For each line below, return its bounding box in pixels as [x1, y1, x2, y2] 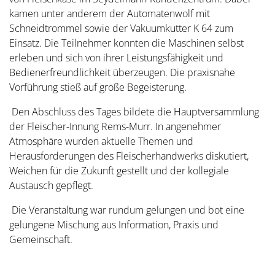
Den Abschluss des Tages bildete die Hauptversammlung [9, 104, 259, 118]
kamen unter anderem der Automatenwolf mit [9, 6, 210, 20]
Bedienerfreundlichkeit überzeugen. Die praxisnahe [9, 65, 235, 79]
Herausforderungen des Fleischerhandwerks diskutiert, [9, 149, 249, 163]
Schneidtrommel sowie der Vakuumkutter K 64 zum [9, 21, 233, 35]
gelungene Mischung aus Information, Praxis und [9, 217, 219, 231]
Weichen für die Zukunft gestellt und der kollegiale [9, 163, 229, 177]
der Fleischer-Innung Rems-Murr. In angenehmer [9, 119, 221, 133]
